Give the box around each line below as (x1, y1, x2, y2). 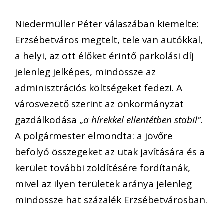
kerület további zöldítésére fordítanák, (15, 161, 190, 175)
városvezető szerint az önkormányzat (15, 97, 184, 111)
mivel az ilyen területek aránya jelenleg (15, 177, 192, 191)
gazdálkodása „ (15, 113, 83, 127)
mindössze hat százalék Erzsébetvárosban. (15, 193, 207, 207)
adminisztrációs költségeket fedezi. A (15, 81, 182, 95)
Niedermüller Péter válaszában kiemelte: (15, 17, 199, 31)
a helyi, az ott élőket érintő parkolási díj (15, 49, 194, 63)
